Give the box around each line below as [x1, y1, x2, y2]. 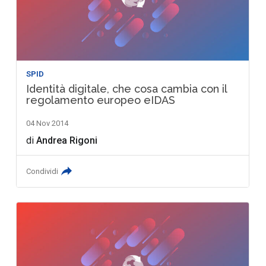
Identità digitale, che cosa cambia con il [26, 82, 227, 95]
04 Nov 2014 [26, 118, 69, 128]
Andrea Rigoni [36, 134, 98, 146]
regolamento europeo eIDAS [26, 93, 176, 106]
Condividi [26, 166, 59, 176]
